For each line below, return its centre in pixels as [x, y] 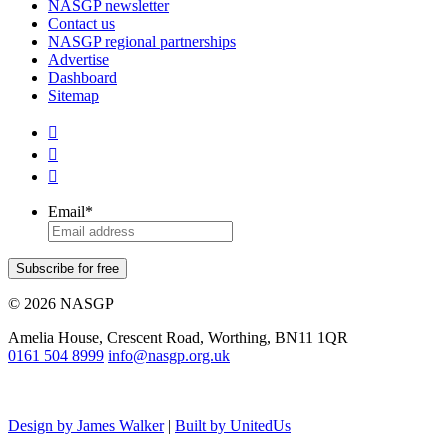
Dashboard [82, 77]
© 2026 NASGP [61, 303]
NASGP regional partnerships [142, 41]
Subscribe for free [67, 268]
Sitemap [73, 95]
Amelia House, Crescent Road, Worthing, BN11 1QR [178, 337]
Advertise [78, 59]
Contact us [81, 23]
